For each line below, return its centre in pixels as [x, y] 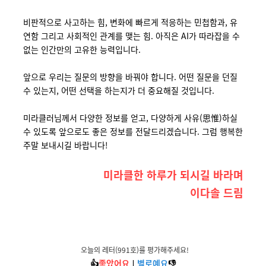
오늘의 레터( [96, 250]
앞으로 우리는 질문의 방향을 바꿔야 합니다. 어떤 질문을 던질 [130, 77]
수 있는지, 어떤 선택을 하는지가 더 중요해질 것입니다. [118, 90]
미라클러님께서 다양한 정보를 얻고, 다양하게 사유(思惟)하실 [130, 118]
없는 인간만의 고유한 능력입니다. [82, 49]
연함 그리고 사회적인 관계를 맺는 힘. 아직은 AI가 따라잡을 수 [131, 36]
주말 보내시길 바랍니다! [65, 145]
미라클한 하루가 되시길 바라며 [173, 175]
